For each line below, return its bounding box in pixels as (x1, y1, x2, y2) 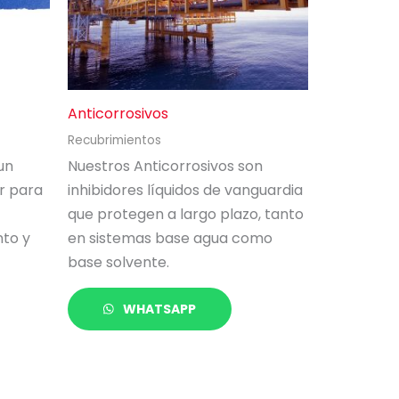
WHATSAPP (120, 299, 197, 318)
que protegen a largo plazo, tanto (68, 203, 304, 224)
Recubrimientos (68, 131, 161, 149)
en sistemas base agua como (68, 227, 273, 248)
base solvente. (68, 251, 169, 273)
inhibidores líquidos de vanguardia (68, 179, 303, 200)
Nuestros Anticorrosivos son (68, 155, 263, 176)
